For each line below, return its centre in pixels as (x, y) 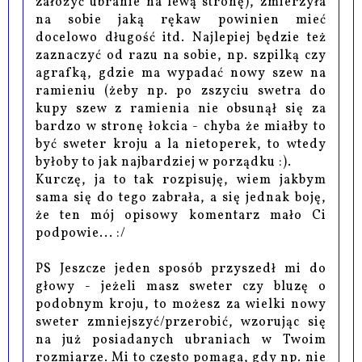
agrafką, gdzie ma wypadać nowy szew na (181, 73)
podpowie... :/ (81, 233)
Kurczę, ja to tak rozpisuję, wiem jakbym (181, 180)
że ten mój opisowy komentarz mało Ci (181, 215)
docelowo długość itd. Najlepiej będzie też (181, 38)
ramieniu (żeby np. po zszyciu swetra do (181, 91)
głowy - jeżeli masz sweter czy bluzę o (181, 286)
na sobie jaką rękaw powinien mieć (181, 20)
